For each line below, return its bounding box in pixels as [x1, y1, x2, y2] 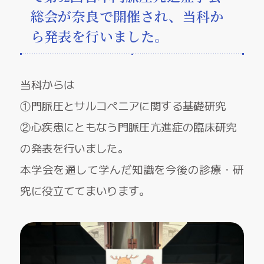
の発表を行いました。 [20, 140, 129, 156]
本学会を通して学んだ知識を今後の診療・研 [20, 161, 244, 177]
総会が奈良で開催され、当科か [30, 9, 224, 27]
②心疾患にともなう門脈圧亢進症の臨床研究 [20, 118, 237, 134]
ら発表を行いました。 [30, 29, 169, 47]
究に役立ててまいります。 [20, 182, 150, 198]
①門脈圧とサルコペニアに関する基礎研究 [20, 97, 226, 113]
